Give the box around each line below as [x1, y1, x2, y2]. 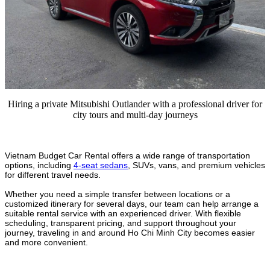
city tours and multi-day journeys [72, 109, 198, 120]
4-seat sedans [74, 160, 128, 170]
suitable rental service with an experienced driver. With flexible [5, 208, 241, 218]
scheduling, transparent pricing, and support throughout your [5, 218, 236, 228]
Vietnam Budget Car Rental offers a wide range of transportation [5, 150, 250, 160]
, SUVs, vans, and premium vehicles [128, 160, 265, 170]
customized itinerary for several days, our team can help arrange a [5, 198, 259, 209]
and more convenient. [5, 237, 88, 247]
